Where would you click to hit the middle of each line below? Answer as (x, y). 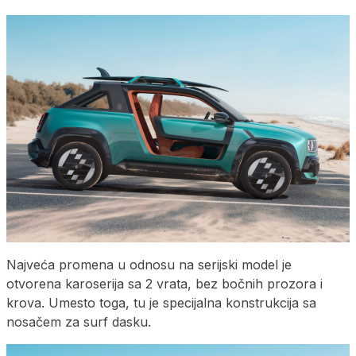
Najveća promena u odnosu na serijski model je (149, 265)
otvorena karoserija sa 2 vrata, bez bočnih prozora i (164, 284)
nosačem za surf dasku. (79, 322)
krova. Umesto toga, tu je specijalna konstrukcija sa (161, 303)
